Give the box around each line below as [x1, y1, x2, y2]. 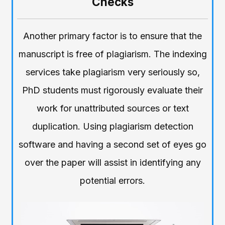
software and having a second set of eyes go [19, 139, 206, 150]
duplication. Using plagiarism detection [32, 121, 193, 132]
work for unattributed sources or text [36, 103, 189, 114]
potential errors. [80, 175, 145, 186]
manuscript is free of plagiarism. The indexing [18, 49, 207, 60]
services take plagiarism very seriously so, [25, 67, 200, 78]
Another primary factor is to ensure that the [23, 31, 202, 42]
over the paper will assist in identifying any [24, 157, 201, 168]
